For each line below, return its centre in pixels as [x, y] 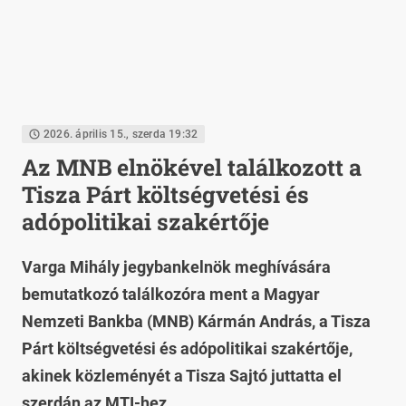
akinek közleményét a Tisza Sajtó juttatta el [182, 376]
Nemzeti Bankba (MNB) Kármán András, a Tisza [196, 321]
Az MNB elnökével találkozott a [192, 167]
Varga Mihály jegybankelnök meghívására [176, 267]
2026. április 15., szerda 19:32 [121, 134]
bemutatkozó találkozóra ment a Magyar [171, 294]
